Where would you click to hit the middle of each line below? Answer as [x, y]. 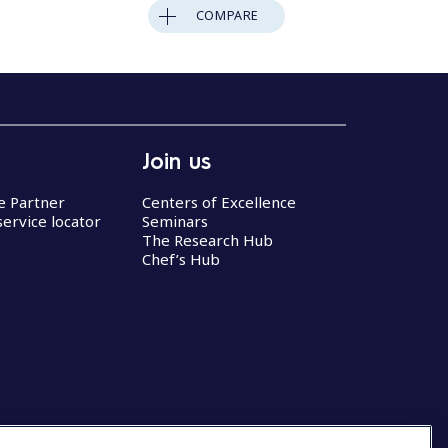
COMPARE [227, 15]
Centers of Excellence [219, 202]
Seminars [175, 221]
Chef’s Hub [181, 259]
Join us [176, 160]
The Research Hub [207, 240]
